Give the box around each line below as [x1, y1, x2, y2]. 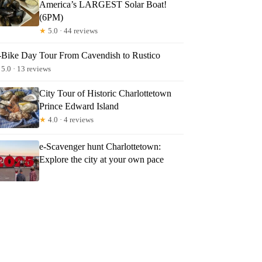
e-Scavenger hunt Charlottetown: [39, 141, 161, 151]
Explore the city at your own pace [39, 154, 164, 164]
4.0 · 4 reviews [46, 115, 94, 124]
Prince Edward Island [39, 101, 119, 111]
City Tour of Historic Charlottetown [39, 88, 172, 98]
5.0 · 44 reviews [46, 26, 98, 35]
